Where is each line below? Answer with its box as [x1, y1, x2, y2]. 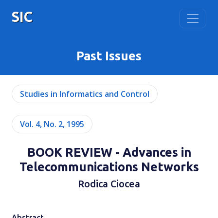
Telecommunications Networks [19, 160, 199, 174]
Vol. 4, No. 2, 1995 [20, 119, 84, 129]
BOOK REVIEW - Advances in [27, 145, 191, 159]
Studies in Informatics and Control [20, 89, 149, 99]
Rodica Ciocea [78, 178, 140, 189]
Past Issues [76, 49, 142, 63]
